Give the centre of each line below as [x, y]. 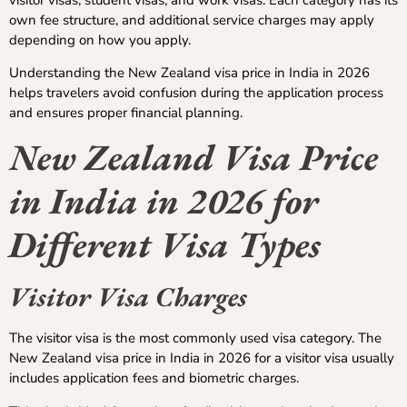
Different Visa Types [165, 245]
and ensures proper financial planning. [126, 112]
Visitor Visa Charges [128, 297]
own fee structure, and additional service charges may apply [192, 20]
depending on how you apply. [100, 40]
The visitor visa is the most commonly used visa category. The [195, 338]
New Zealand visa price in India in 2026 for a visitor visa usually [202, 358]
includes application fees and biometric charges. [154, 378]
